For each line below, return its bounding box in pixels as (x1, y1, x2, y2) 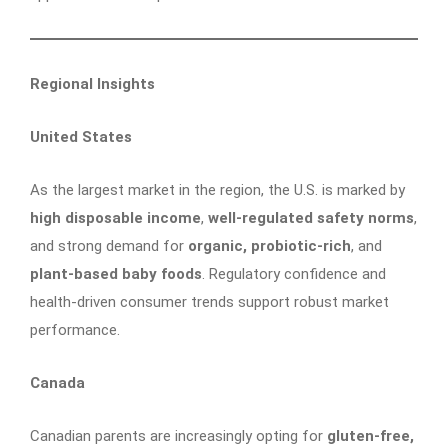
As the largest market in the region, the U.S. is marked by (30, 180, 405, 199)
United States (30, 127, 132, 146)
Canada (30, 373, 85, 392)
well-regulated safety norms (208, 208, 414, 227)
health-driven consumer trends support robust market (30, 292, 389, 311)
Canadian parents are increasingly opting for (30, 426, 327, 445)
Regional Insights (30, 74, 155, 93)
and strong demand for (30, 236, 188, 255)
